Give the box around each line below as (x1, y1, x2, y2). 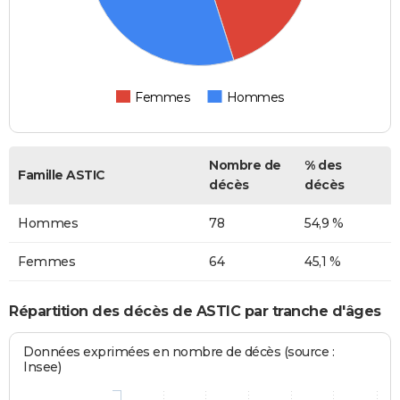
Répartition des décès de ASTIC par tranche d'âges (9, 302, 381, 320)
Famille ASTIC (18, 167, 105, 184)
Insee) (23, 359, 62, 376)
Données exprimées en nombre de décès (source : (23, 344, 335, 361)
